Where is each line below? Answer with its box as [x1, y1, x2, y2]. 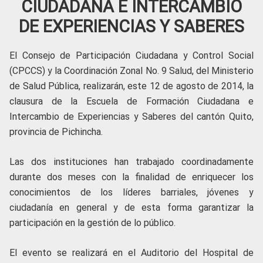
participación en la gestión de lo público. [9, 217, 176, 228]
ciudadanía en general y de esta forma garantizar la [9, 202, 254, 213]
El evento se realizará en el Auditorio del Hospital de [9, 247, 254, 258]
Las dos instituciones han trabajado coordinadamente [9, 156, 254, 167]
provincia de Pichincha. [9, 126, 103, 137]
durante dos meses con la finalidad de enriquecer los [9, 171, 254, 183]
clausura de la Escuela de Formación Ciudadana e [9, 96, 254, 107]
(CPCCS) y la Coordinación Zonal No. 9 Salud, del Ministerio [9, 65, 254, 76]
